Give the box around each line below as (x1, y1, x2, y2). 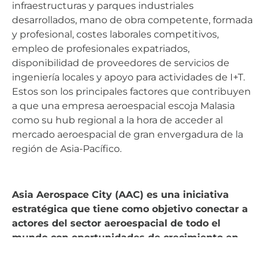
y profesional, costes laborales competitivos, (12, 29, 219, 41)
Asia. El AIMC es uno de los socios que (12, 246, 203, 258)
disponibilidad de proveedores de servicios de (12, 57, 229, 69)
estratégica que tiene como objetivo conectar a (12, 203, 248, 215)
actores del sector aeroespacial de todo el (12, 218, 221, 229)
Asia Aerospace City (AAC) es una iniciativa (12, 189, 229, 201)
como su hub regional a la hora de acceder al (12, 114, 223, 126)
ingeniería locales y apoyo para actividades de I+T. (12, 72, 245, 83)
